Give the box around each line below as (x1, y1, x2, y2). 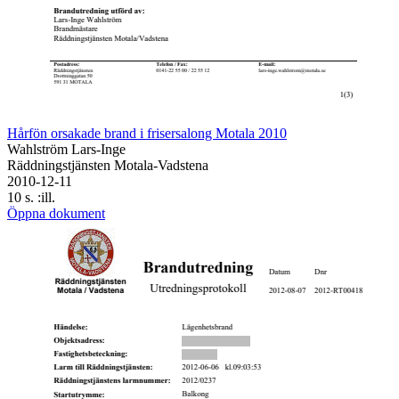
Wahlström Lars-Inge (7, 141, 126, 157)
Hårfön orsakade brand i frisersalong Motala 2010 (7, 125, 287, 141)
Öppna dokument (7, 205, 105, 221)
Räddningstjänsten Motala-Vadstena (7, 157, 208, 173)
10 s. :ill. (7, 189, 55, 205)
